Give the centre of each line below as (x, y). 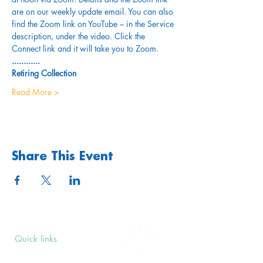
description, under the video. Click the (80, 36)
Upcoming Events (48, 250)
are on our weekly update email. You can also (94, 11)
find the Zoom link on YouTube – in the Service (94, 24)
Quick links (36, 239)
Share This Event (62, 157)
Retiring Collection (44, 73)
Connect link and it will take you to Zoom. (85, 48)
